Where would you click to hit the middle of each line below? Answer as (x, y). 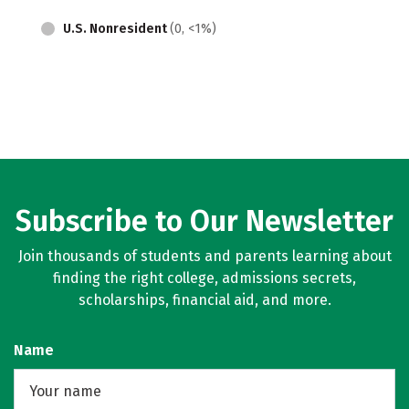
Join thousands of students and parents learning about (204, 256)
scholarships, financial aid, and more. (204, 300)
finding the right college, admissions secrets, (204, 278)
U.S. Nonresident (116, 28)
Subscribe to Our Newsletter (204, 221)
